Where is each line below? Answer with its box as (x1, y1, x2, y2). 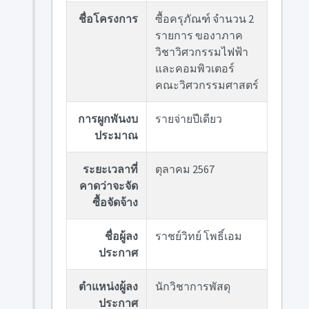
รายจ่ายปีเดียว (154, 112, 222, 126)
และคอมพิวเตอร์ (154, 61, 235, 75)
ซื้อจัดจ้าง (92, 195, 138, 209)
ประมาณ (94, 128, 138, 142)
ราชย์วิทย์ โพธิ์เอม (154, 229, 242, 243)
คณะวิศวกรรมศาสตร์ (154, 78, 259, 92)
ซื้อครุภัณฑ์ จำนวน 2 (154, 12, 254, 26)
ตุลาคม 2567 (154, 162, 215, 176)
